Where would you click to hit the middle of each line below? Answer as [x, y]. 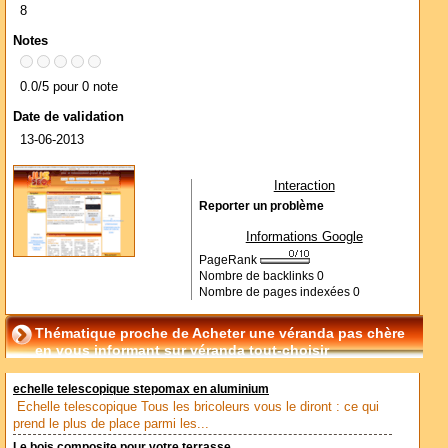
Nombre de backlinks [257, 276]
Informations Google [304, 236]
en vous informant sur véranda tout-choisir [182, 350]
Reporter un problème [261, 206]
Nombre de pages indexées [275, 292]
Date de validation [68, 116]
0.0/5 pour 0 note [69, 86]
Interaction [304, 185]
